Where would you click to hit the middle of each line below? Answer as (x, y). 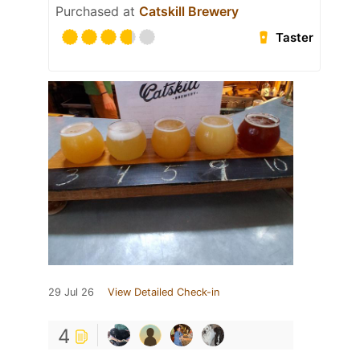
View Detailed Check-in (164, 292)
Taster (295, 38)
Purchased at (97, 12)
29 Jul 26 (71, 292)
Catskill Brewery (189, 12)
